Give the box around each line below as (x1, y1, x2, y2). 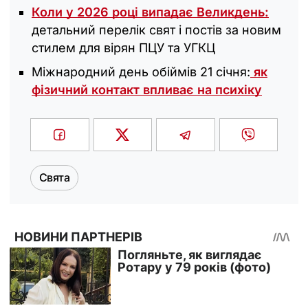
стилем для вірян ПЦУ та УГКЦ (32, 40, 215, 55)
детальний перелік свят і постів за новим (32, 22, 281, 37)
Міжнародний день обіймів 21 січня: (32, 64, 250, 79)
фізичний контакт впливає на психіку (32, 82, 262, 97)
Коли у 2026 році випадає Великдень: (32, 4, 269, 19)
